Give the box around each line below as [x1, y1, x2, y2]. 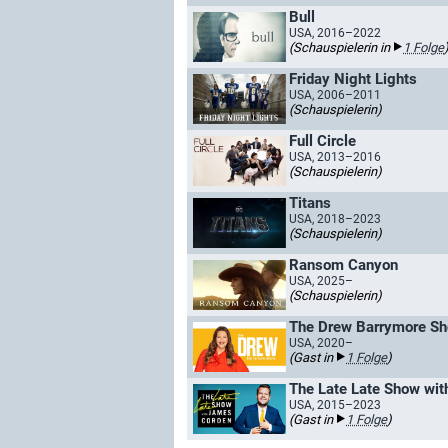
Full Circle [289, 132, 356, 150]
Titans [289, 194, 331, 212]
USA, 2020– [289, 336, 353, 350]
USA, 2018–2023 [289, 212, 381, 226]
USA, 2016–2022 [289, 26, 381, 40]
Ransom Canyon [289, 256, 398, 274]
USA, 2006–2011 [289, 88, 381, 102]
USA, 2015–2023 [289, 398, 381, 412]
